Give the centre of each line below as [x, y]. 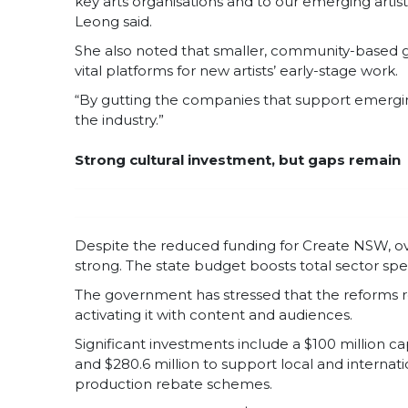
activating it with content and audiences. [214, 315]
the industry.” [119, 120]
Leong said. [113, 22]
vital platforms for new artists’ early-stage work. [236, 71]
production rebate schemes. [173, 384]
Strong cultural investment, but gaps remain [238, 160]
